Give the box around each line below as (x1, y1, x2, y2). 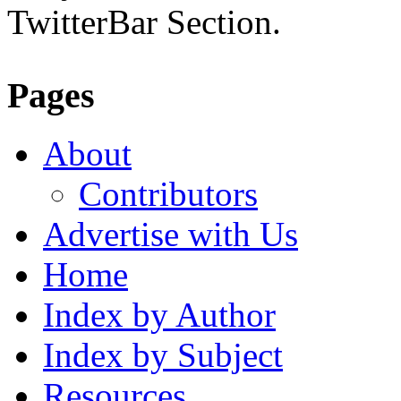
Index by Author (43, 294, 276, 334)
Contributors (79, 174, 258, 213)
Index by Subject (43, 335, 283, 374)
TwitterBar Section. (7, 2, 281, 41)
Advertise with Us (43, 214, 298, 253)
